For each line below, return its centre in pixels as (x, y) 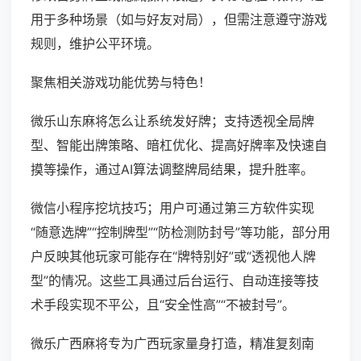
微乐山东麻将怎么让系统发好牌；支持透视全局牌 (172, 121)
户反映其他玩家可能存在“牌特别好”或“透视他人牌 (173, 257)
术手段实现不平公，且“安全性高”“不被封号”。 (163, 305)
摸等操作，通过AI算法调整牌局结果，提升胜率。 (172, 170)
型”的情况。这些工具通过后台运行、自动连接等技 (175, 281)
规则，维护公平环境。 (95, 44)
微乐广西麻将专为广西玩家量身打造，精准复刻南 (172, 344)
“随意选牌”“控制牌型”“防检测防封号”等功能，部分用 (180, 232)
